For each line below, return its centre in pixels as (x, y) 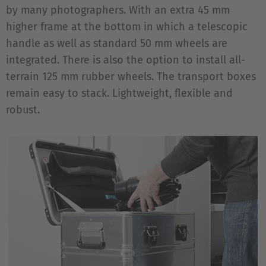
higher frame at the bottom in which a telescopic (127, 27)
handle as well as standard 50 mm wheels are (117, 43)
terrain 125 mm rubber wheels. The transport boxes (131, 77)
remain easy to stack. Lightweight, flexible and (119, 93)
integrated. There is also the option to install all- (126, 60)
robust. (23, 110)
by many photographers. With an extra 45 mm (118, 10)
